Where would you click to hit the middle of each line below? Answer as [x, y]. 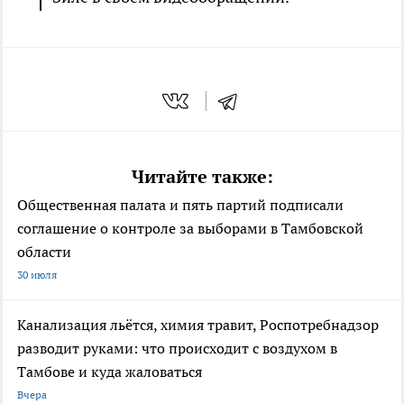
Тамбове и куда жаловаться [110, 371]
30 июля [37, 274]
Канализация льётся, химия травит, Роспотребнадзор [198, 324]
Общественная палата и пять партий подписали [180, 204]
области [44, 251]
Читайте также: [202, 176]
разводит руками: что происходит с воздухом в [177, 348]
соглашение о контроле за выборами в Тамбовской [190, 228]
